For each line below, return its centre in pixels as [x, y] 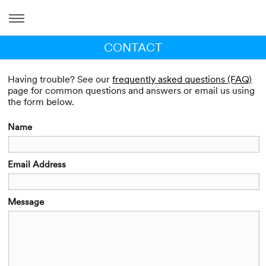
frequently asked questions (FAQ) [182, 79]
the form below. [41, 102]
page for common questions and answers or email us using [132, 91]
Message [26, 202]
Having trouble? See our [60, 79]
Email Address [37, 164]
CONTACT [133, 47]
